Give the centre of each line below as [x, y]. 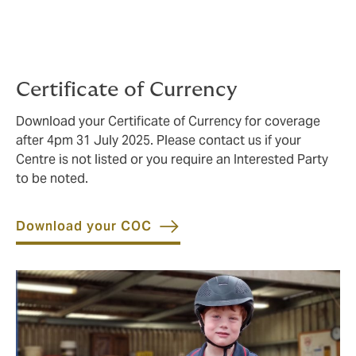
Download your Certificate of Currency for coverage [168, 121]
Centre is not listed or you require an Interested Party [172, 159]
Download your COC [84, 226]
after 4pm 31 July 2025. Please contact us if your [159, 140]
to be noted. [52, 178]
